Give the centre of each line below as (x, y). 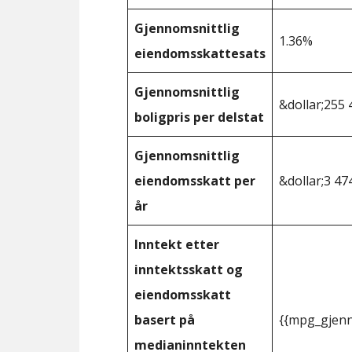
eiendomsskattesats (200, 53)
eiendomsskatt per (195, 181)
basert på (165, 320)
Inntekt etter (177, 244)
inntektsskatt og (189, 269)
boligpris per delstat (199, 117)
